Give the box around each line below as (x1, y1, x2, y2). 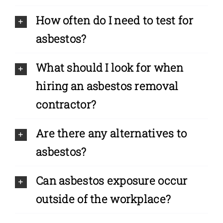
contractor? (35, 97, 97, 112)
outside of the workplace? (35, 192, 171, 207)
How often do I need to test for (35, 13, 193, 28)
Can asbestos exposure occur (35, 173, 188, 188)
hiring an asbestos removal (35, 79, 179, 94)
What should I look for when (35, 60, 184, 75)
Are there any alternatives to (35, 126, 187, 141)
